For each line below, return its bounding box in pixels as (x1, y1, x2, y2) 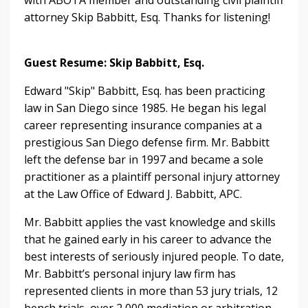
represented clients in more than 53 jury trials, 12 (24, 283, 278, 298)
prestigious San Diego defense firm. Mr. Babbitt (24, 134, 269, 150)
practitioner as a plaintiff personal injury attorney (24, 168, 280, 184)
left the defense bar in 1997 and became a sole (24, 151, 263, 167)
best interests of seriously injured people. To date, (24, 248, 284, 264)
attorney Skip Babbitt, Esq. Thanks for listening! (24, 9, 270, 25)
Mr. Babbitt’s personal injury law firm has (24, 265, 236, 281)
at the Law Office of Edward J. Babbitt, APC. (24, 186, 242, 201)
